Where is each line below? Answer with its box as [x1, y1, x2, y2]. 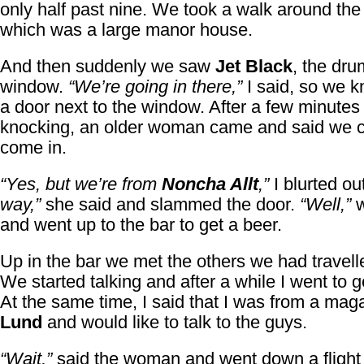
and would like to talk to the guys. [42, 312, 307, 332]
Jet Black [215, 56, 292, 76]
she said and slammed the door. [41, 194, 300, 214]
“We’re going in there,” [68, 76, 242, 97]
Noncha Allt [162, 174, 258, 194]
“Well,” [300, 194, 351, 214]
